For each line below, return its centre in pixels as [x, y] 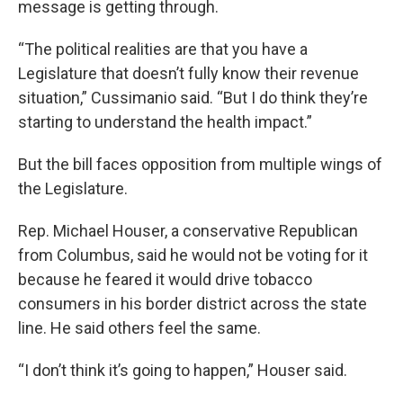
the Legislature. [73, 188]
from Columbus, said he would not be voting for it [193, 255]
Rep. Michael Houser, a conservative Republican [188, 231]
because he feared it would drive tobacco [165, 279]
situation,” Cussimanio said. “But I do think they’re [193, 98]
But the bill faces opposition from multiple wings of [200, 164]
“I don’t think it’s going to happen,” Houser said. [183, 370]
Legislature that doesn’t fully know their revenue [188, 73]
